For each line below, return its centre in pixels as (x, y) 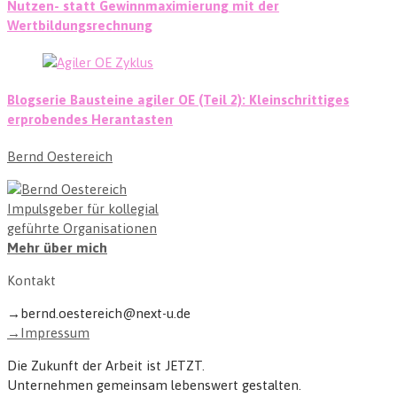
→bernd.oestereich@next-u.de (99, 314)
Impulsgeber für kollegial (83, 209)
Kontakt (31, 281)
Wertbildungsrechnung (80, 26)
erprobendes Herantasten (90, 120)
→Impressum (48, 333)
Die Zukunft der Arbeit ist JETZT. (106, 366)
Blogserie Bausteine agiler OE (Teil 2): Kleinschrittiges (178, 100)
